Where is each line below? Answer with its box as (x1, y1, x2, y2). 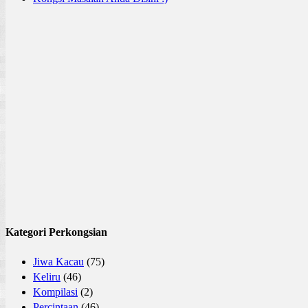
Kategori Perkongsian (5, 225, 107, 238)
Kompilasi (33, 286, 78, 298)
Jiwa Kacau (33, 256, 84, 267)
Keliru (33, 271, 60, 283)
